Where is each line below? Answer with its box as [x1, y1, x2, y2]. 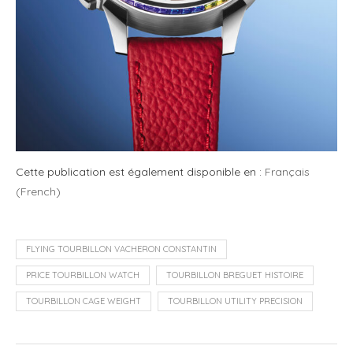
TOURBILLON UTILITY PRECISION [168, 295, 303, 307]
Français [265, 165, 310, 180]
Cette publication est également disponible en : [16, 165, 265, 180]
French [20, 184, 56, 199]
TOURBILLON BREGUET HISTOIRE [166, 269, 303, 281]
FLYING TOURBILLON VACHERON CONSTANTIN [26, 243, 217, 255]
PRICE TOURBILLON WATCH [26, 269, 139, 281]
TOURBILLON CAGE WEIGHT [26, 295, 141, 307]
